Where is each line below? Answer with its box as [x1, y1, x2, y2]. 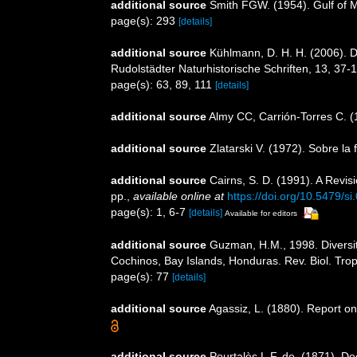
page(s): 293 [111, 14, 178, 28]
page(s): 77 [111, 270, 172, 284]
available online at [133, 190, 224, 203]
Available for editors [225, 209, 297, 218]
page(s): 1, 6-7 [111, 206, 189, 219]
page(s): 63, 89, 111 [111, 78, 215, 92]
